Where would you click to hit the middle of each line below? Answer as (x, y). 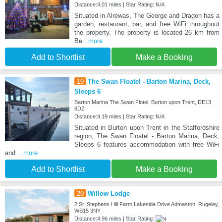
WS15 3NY (87, 211)
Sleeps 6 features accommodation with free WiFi (147, 145)
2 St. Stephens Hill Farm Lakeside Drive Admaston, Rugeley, (146, 204)
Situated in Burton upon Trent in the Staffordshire (147, 128)
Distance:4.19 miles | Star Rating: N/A (119, 117)
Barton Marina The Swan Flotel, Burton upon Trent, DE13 (142, 102)
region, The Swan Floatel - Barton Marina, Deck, (147, 136)
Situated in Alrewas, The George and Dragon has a (147, 16)
